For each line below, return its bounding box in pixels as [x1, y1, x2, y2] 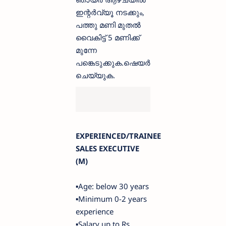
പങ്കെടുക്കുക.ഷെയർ [76, 58, 150, 68]
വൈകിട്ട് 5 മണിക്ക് [76, 32, 140, 43]
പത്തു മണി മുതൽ [76, 20, 141, 30]
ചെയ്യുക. [76, 70, 115, 81]
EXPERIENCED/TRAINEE [76, 131, 161, 141]
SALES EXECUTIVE [76, 143, 139, 154]
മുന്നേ [76, 45, 97, 55]
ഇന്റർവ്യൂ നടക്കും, [76, 7, 144, 18]
